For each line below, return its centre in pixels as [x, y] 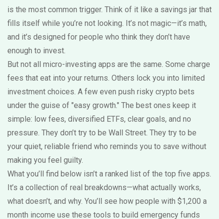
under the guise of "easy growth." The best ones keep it [102, 105]
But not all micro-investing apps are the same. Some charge [109, 64]
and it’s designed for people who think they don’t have [99, 37]
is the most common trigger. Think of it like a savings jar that [109, 10]
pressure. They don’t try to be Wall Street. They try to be [102, 133]
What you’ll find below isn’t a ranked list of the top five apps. [109, 174]
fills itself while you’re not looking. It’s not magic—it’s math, [107, 23]
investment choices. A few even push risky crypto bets [101, 92]
